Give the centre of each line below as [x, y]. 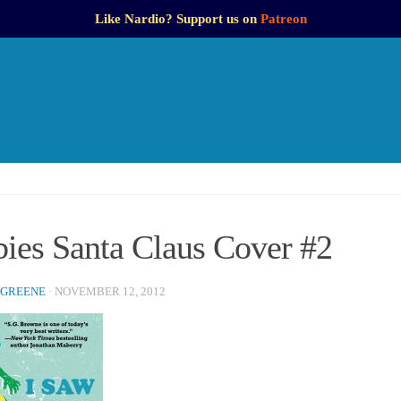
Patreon [283, 19]
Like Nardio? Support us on [177, 19]
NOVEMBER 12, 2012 [110, 292]
